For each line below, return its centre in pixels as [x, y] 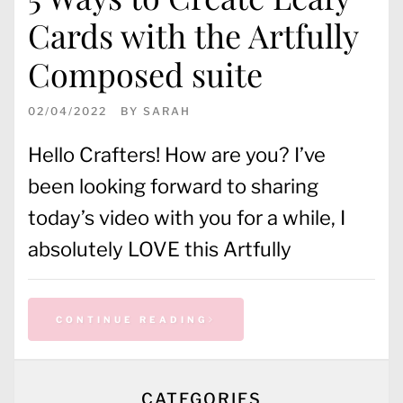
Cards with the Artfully [193, 35]
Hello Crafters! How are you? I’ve [177, 154]
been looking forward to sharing [173, 186]
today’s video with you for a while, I [187, 217]
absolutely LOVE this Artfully [160, 249]
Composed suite [145, 73]
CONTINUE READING [132, 319]
